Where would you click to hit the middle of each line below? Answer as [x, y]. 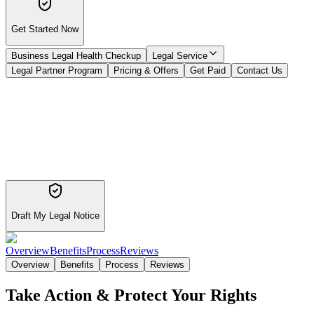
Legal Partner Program [57, 70]
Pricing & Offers [146, 70]
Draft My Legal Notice [55, 216]
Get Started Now [45, 29]
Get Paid [208, 70]
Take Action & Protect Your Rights [131, 295]
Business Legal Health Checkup [76, 55]
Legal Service [180, 55]
